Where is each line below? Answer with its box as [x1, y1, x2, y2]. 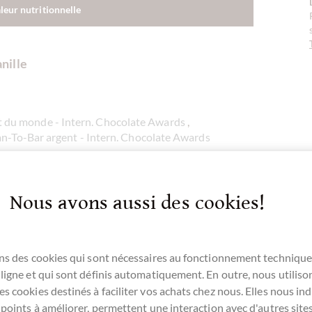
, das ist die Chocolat [116, 256, 215, 270]
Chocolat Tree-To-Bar [115, 206, 219, 220]
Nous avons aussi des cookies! [10, 192, 265, 215]
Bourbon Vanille [36, 256, 116, 270]
